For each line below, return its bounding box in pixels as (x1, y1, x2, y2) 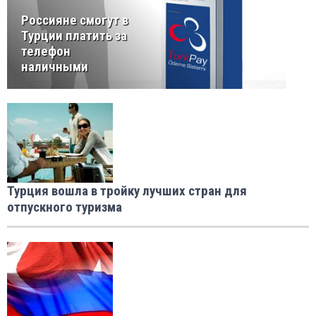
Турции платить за (21, 28, 127, 44)
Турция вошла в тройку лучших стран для (7, 183, 247, 200)
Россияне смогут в (21, 12, 128, 29)
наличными (21, 59, 88, 75)
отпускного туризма (7, 199, 122, 216)
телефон (21, 43, 71, 60)
